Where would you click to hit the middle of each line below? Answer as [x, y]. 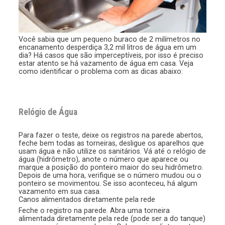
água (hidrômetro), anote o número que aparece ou [104, 159]
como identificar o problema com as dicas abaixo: [101, 72]
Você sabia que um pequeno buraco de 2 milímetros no [110, 39]
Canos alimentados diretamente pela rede [87, 200]
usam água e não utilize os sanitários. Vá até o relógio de [113, 151]
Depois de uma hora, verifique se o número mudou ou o [110, 176]
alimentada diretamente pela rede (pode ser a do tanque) [112, 218]
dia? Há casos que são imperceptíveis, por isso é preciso [111, 55]
